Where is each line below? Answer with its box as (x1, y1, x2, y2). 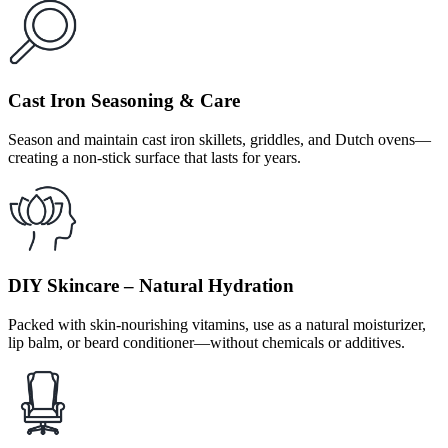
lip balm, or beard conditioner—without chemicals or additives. (8, 334, 405, 352)
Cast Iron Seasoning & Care (8, 89, 240, 111)
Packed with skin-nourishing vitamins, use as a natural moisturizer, (8, 316, 426, 334)
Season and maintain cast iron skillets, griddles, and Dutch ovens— (8, 130, 431, 148)
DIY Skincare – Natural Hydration (8, 275, 294, 297)
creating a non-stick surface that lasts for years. (8, 148, 301, 166)
